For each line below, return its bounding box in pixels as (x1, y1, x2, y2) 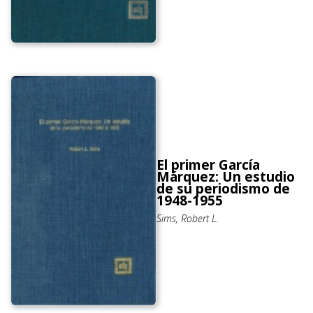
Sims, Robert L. (156, 211, 219, 225)
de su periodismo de (156, 179, 290, 198)
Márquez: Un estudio (156, 167, 295, 186)
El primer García (156, 155, 260, 174)
